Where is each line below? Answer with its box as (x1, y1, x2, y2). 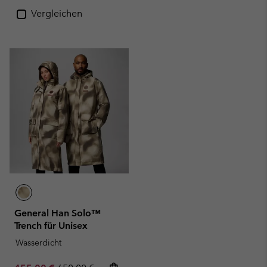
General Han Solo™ (14, 207, 101, 219)
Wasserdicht (15, 237, 61, 248)
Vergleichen (31, 8, 82, 19)
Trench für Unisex (14, 220, 88, 231)
